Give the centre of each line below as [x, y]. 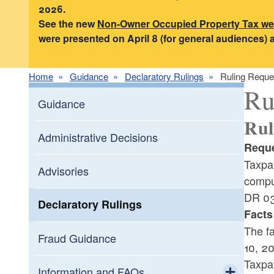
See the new [68, 23]
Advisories [64, 171]
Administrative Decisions [98, 137]
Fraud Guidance [77, 238]
